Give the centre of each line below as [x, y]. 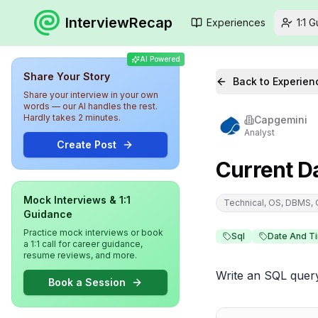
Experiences [236, 22]
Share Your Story [67, 76]
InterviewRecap [119, 23]
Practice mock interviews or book [93, 232]
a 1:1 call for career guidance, [83, 244]
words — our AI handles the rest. [91, 106]
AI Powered [160, 59]
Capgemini [280, 120]
